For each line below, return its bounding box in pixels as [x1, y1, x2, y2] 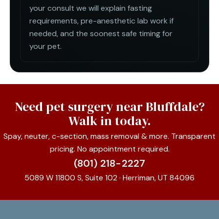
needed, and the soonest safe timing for [29, 28, 173, 39]
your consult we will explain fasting [29, 2, 152, 13]
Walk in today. [68, 111, 151, 130]
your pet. [29, 41, 62, 51]
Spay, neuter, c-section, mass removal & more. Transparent [3, 131, 216, 141]
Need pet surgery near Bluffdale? [14, 97, 205, 115]
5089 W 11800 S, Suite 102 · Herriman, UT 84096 [24, 172, 195, 183]
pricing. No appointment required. [49, 143, 170, 154]
